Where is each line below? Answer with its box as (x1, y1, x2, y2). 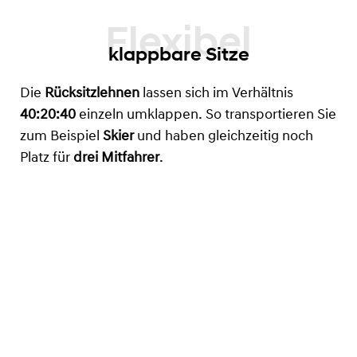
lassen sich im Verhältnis (139, 85, 293, 101)
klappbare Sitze (108, 41, 249, 66)
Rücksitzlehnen (45, 85, 139, 101)
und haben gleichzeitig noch (134, 128, 313, 144)
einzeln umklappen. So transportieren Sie (76, 107, 336, 123)
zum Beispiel (20, 128, 103, 144)
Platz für (20, 150, 73, 166)
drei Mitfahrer (73, 150, 159, 166)
